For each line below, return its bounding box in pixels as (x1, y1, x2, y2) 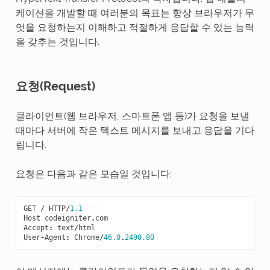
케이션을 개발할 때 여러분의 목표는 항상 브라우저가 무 (15, 7, 254, 19)
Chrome (74, 233, 99, 242)
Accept (23, 223, 49, 232)
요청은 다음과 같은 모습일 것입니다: (15, 168, 172, 180)
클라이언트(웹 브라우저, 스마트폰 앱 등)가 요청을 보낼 (15, 110, 250, 122)
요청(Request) (15, 78, 95, 93)
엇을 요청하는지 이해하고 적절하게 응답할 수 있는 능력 (15, 21, 254, 33)
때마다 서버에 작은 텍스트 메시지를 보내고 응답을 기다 (15, 124, 254, 136)
